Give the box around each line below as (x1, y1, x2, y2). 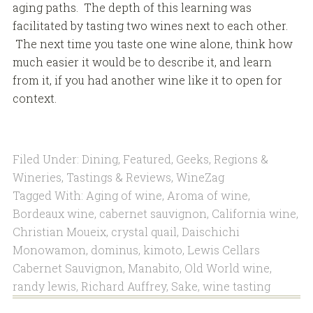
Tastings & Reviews (66, 169, 171, 184)
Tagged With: (12, 187, 86, 203)
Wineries (12, 169, 61, 184)
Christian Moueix (12, 224, 106, 239)
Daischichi (181, 224, 240, 239)
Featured (122, 151, 171, 166)
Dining (81, 151, 118, 166)
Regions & (213, 151, 268, 166)
